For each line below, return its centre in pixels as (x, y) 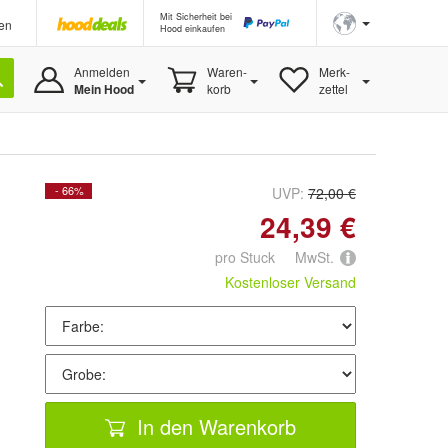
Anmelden (101, 71)
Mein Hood (103, 89)
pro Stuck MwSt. (274, 257)
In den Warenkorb (213, 426)
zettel (333, 88)
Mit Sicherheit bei (196, 16)
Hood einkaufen (192, 28)
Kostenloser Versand (290, 282)
